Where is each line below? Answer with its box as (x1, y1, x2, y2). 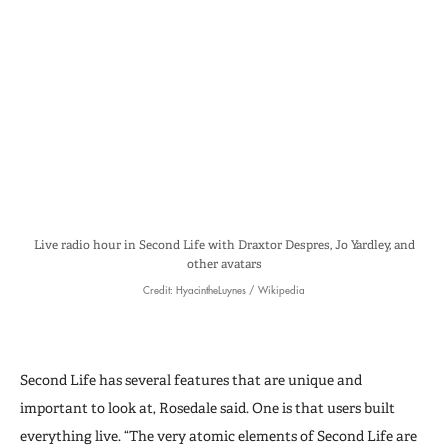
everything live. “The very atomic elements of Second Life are (20, 427, 417, 444)
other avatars (186, 256, 262, 271)
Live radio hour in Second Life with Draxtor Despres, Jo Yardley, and (33, 237, 415, 252)
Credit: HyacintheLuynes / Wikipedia (143, 282, 305, 297)
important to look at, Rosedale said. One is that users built (20, 399, 395, 416)
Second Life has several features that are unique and (20, 371, 362, 388)
